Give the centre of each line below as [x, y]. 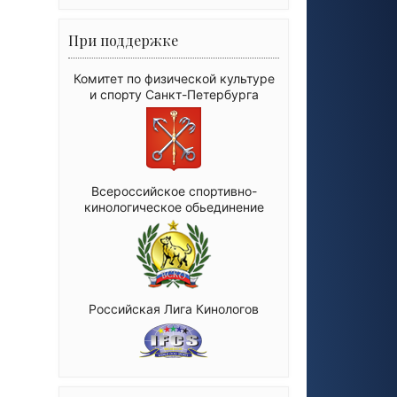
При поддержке [123, 40]
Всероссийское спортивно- [174, 191]
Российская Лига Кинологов [174, 309]
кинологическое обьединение [174, 207]
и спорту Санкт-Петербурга [174, 94]
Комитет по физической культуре [174, 78]
